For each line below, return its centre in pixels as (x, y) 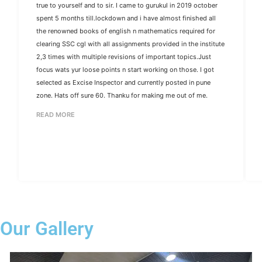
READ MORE (56, 114)
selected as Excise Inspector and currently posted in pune (123, 82)
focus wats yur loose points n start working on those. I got (125, 69)
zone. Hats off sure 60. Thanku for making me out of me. (122, 95)
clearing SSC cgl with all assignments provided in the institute (130, 44)
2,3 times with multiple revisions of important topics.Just (124, 56)
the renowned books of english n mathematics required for (126, 31)
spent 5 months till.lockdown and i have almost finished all (126, 18)
